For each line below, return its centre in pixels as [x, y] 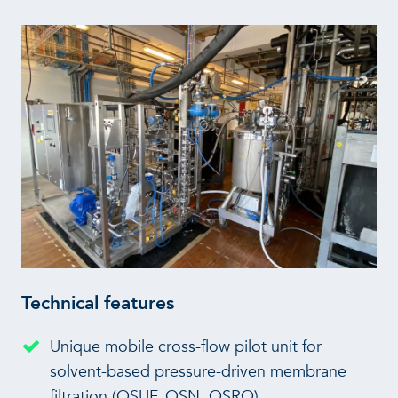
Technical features [97, 303]
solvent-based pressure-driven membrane [198, 371]
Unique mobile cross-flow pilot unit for [185, 346]
